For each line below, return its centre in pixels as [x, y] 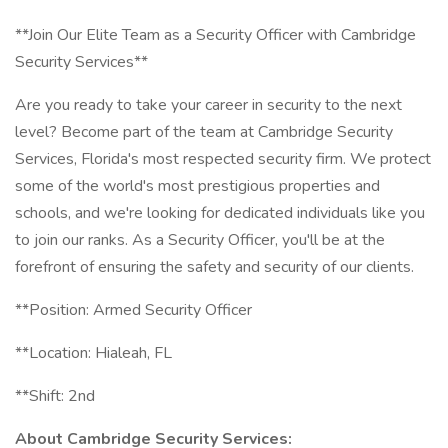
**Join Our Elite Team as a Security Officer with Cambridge [215, 35]
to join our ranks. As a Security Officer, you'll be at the [200, 240]
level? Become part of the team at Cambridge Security [204, 132]
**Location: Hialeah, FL [93, 353]
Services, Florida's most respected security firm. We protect [223, 159]
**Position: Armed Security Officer [133, 310]
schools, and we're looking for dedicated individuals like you [220, 213]
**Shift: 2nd [55, 396]
